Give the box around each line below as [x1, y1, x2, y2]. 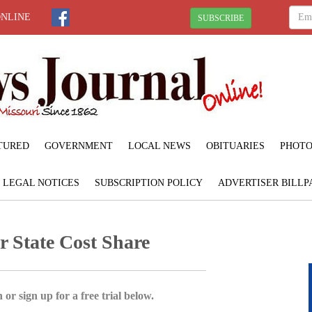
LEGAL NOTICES [3, 177, 79, 188]
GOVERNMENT [44, 140, 113, 151]
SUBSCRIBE [198, 13, 244, 23]
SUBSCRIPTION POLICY [95, 177, 203, 188]
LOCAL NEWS [127, 140, 191, 151]
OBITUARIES [205, 140, 265, 151]
